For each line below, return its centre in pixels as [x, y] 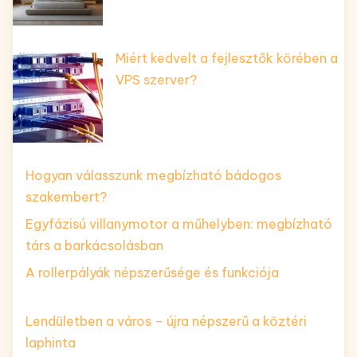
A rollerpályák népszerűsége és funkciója [152, 272]
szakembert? [66, 196]
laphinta [51, 342]
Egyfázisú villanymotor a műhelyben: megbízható [179, 224]
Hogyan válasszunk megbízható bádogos [153, 175]
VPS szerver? [156, 79]
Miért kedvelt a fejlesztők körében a [227, 58]
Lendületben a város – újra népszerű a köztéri [166, 321]
